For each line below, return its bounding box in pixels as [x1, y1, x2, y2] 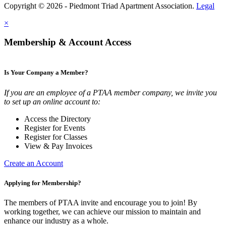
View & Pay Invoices [24, 141, 92, 150]
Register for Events [24, 123, 85, 132]
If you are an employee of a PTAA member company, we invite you [4, 88, 217, 97]
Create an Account [4, 158, 63, 167]
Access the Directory [24, 114, 91, 123]
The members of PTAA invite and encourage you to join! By [4, 198, 197, 207]
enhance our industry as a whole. [4, 216, 108, 225]
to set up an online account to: [4, 97, 100, 106]
